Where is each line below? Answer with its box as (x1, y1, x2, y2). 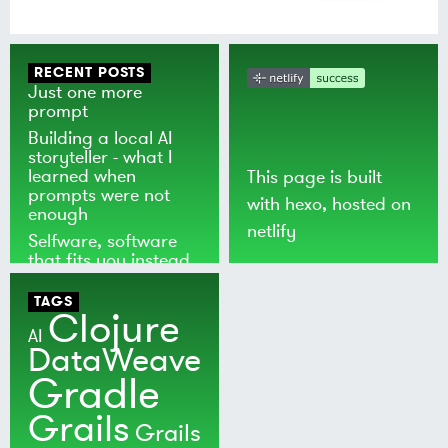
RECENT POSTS (33, 63, 146, 83)
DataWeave (28, 338, 202, 383)
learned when (28, 163, 137, 188)
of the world (28, 266, 125, 291)
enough (28, 201, 89, 226)
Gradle (28, 366, 161, 422)
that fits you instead (28, 247, 191, 272)
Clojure (48, 302, 181, 356)
